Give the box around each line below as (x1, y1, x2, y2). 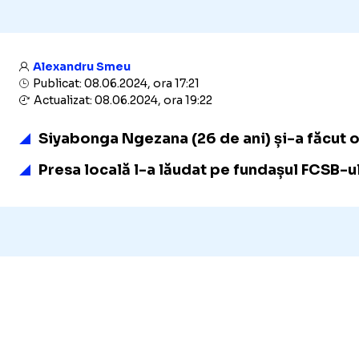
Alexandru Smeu (33, 59, 131, 74)
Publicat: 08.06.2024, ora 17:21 (30, 76, 200, 91)
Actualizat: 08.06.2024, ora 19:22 (31, 93, 212, 107)
